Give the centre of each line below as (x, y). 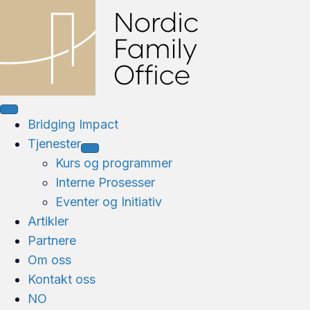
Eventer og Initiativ (109, 202)
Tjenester (54, 144)
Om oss (49, 260)
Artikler (48, 221)
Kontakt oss (62, 279)
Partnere (52, 240)
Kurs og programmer (114, 163)
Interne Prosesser (105, 182)
